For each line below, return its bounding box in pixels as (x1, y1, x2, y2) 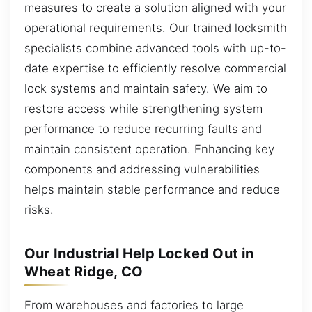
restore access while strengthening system (24, 101, 263, 116)
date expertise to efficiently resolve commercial (24, 61, 286, 75)
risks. (24, 202, 54, 217)
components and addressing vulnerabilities (24, 162, 260, 176)
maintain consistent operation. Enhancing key (24, 141, 274, 156)
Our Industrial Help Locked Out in (24, 244, 254, 262)
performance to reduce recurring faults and (24, 121, 262, 136)
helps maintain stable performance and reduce (24, 182, 280, 196)
